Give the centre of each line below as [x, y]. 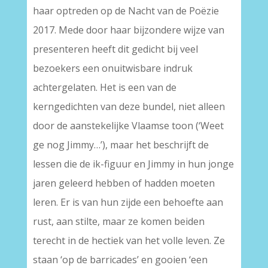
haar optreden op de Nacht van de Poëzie [126, 11]
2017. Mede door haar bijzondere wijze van [128, 30]
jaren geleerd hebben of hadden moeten [124, 183]
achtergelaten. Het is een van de [104, 87]
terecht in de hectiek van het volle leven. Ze [129, 240]
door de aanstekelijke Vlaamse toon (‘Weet [128, 126]
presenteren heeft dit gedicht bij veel [115, 49]
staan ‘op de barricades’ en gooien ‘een [120, 260]
